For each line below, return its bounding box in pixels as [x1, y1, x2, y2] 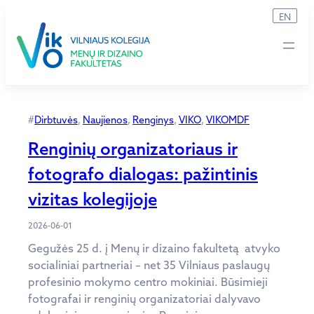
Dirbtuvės [34, 113, 78, 126]
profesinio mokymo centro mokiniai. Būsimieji [28, 274, 268, 289]
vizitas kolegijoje [28, 188, 157, 210]
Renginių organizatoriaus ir [28, 137, 238, 159]
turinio [5, 40, 39, 54]
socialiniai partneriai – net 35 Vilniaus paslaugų [28, 257, 270, 272]
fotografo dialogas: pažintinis [28, 163, 258, 184]
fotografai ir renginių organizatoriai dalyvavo [28, 291, 261, 306]
